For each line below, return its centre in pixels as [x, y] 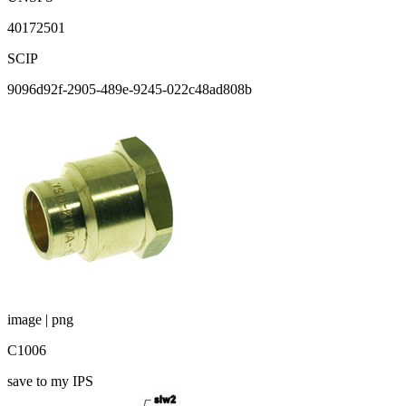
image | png [40, 319]
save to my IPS [50, 381]
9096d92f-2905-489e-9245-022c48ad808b [130, 89]
